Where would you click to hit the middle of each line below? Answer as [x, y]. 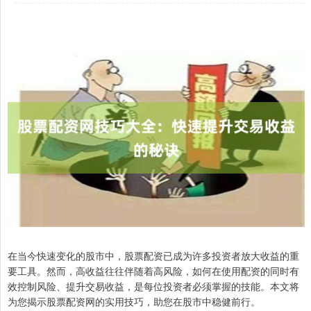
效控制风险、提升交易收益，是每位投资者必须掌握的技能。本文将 [153, 286]
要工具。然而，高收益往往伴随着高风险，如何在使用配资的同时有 [153, 270]
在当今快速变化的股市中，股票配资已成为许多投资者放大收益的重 [153, 255]
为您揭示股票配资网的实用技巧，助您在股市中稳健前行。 [134, 301]
